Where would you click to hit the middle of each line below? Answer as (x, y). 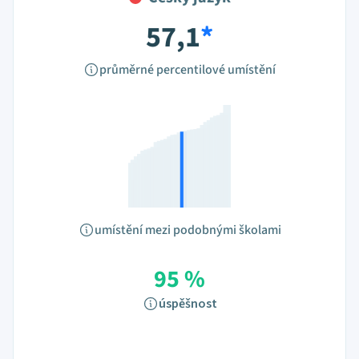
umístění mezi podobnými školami (188, 230)
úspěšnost (188, 304)
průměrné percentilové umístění (188, 70)
